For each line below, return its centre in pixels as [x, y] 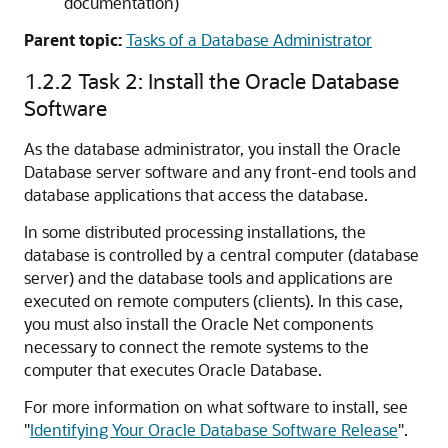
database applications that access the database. [196, 194]
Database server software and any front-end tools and [220, 171]
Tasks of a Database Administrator [249, 39]
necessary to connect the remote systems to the [196, 346]
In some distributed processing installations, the [195, 231]
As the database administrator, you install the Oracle [212, 148]
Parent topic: [73, 39]
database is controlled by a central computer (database [221, 254]
